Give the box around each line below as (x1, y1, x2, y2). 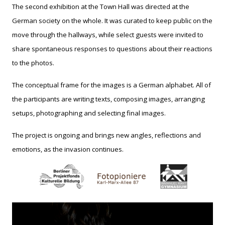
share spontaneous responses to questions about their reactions (12, 44, 212, 54)
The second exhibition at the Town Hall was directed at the (12, 2, 189, 12)
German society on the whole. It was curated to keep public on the (12, 16, 212, 26)
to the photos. (12, 58, 54, 68)
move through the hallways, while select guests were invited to (12, 30, 203, 40)
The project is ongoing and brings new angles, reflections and (12, 131, 201, 140)
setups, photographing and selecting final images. (12, 108, 166, 118)
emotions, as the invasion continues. (12, 145, 124, 154)
